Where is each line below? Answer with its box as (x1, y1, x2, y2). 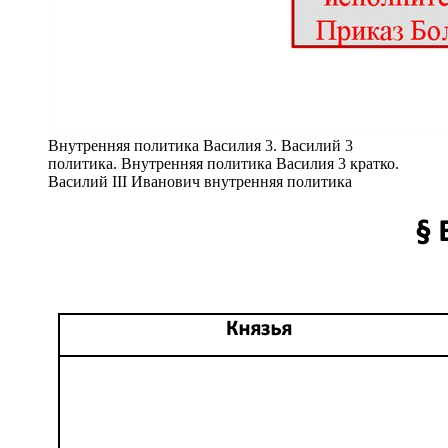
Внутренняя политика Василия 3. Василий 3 (48, 136, 353, 154)
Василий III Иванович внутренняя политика (48, 172, 352, 190)
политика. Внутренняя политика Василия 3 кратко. (48, 154, 399, 172)
